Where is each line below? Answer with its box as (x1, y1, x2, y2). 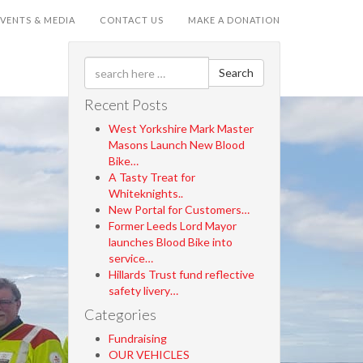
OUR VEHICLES (108, 348, 190, 361)
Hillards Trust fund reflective (108, 267, 254, 281)
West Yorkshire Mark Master (108, 122, 254, 135)
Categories (83, 305, 156, 323)
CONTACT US (100, 15, 164, 25)
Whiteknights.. (108, 186, 183, 200)
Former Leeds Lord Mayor (108, 219, 237, 233)
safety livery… (108, 284, 178, 297)
